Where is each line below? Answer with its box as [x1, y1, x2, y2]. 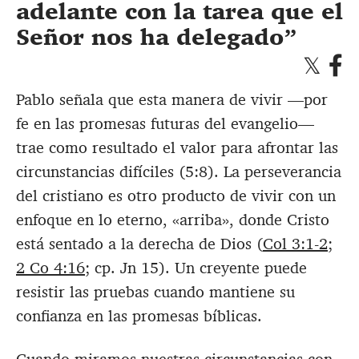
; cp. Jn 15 [85, 256, 159, 278]
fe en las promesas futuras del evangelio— [16, 112, 314, 134]
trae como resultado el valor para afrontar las [16, 136, 338, 158]
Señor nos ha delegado [16, 22, 284, 52]
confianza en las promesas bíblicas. [16, 305, 262, 326]
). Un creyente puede [159, 256, 307, 278]
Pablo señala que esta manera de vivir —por [16, 88, 328, 110]
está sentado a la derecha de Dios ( [16, 232, 263, 254]
